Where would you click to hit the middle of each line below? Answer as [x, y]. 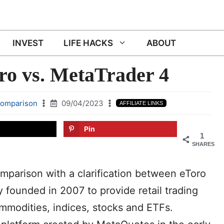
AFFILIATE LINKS [141, 103]
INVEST [28, 43]
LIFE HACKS [88, 43]
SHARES [203, 144]
